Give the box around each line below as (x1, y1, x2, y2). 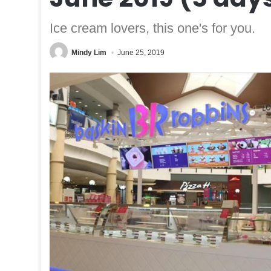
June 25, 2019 (117, 48, 165, 57)
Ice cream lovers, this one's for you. (50, 20, 256, 36)
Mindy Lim (71, 48, 107, 57)
